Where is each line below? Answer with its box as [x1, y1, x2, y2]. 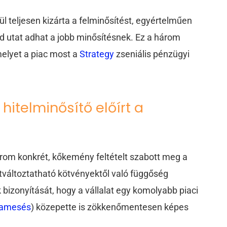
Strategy [80, 49, 117, 60]
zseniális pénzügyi [116, 49, 190, 60]
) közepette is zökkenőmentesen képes [31, 202, 189, 213]
